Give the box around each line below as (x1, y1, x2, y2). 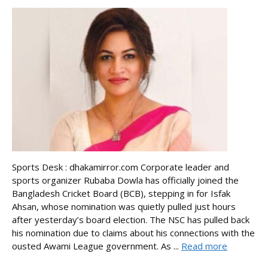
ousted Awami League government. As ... (12, 239, 181, 252)
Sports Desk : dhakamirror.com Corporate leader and (12, 160, 229, 173)
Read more (181, 239, 227, 252)
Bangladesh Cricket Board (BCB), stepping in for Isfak (12, 187, 230, 199)
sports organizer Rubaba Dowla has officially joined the (12, 173, 239, 186)
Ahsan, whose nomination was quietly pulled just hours (12, 200, 236, 212)
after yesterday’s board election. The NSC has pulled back (12, 213, 249, 226)
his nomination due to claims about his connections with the (12, 226, 255, 239)
